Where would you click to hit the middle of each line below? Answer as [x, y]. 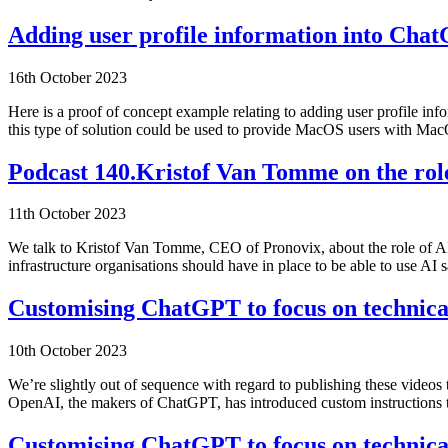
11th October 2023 [67, 214]
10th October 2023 [67, 351]
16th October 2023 [67, 77]
